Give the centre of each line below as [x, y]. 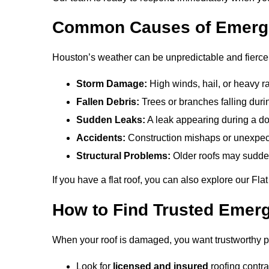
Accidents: [101, 138]
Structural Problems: [123, 156]
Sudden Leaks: [111, 120]
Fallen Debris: [108, 102]
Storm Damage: [112, 84]
